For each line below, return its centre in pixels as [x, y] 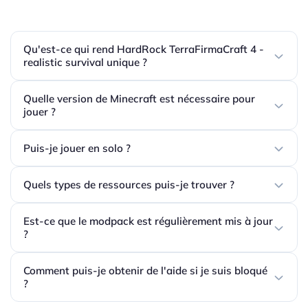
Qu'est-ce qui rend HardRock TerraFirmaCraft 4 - [144, 49]
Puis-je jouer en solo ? [77, 148]
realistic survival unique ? [85, 63]
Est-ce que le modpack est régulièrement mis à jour [148, 221]
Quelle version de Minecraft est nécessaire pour [139, 99]
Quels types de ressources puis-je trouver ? [129, 185]
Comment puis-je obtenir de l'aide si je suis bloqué [145, 271]
